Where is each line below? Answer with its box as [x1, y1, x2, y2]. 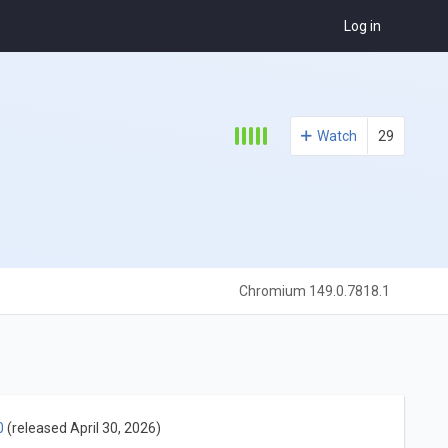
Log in [344, 18, 382, 35]
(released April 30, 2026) [3, 419, 161, 436]
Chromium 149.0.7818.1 [239, 283, 391, 300]
